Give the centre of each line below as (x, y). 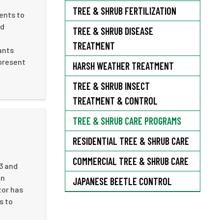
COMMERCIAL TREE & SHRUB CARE (131, 161)
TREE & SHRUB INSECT (111, 86)
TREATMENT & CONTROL (115, 101)
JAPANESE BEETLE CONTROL (122, 181)
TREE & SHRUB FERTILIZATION (124, 11)
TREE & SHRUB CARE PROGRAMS (127, 121)
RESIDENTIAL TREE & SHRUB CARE (131, 141)
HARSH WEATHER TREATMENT (123, 66)
